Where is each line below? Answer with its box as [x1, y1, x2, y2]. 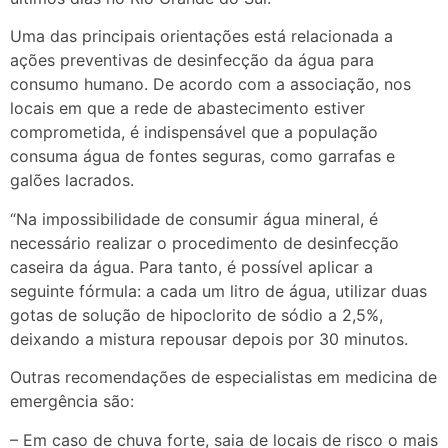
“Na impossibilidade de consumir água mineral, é [10, 208, 378, 229]
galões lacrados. [10, 170, 134, 191]
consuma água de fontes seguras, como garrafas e [10, 146, 395, 167]
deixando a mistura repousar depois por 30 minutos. [10, 328, 408, 349]
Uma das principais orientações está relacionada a [10, 26, 393, 47]
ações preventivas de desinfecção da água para [10, 50, 374, 71]
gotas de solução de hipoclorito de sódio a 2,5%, [10, 304, 383, 325]
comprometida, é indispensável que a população [10, 122, 378, 143]
